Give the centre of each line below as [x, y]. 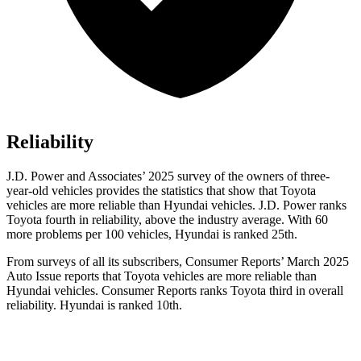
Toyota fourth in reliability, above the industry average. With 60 [167, 220]
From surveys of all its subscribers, [96, 262]
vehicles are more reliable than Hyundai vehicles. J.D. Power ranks [176, 205]
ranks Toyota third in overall [270, 291]
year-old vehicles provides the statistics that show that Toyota [161, 191]
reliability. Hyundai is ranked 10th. [94, 305]
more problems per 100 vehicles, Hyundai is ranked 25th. [152, 234]
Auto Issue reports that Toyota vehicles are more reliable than [162, 276]
